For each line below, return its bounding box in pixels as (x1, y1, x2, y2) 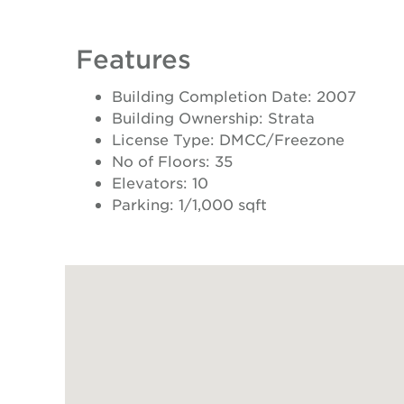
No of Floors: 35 (112, 151, 233, 170)
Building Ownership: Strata (112, 107, 315, 126)
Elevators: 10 (112, 172, 208, 191)
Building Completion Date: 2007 (112, 86, 356, 105)
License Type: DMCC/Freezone (112, 129, 344, 148)
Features (76, 43, 191, 73)
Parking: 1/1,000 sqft (112, 194, 267, 213)
